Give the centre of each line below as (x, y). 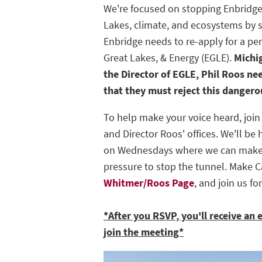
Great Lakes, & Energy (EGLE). (169, 58)
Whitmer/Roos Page (149, 183)
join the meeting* (144, 232)
